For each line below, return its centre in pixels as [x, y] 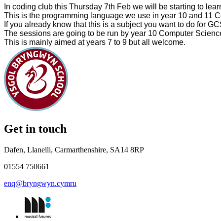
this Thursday [78, 6]
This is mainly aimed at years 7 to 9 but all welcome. [95, 42]
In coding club [29, 6]
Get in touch [35, 129]
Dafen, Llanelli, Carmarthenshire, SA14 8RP [74, 150]
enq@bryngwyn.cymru [40, 184]
